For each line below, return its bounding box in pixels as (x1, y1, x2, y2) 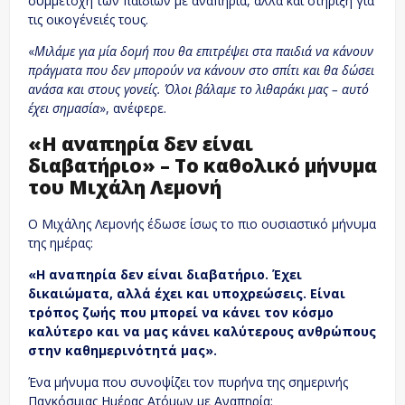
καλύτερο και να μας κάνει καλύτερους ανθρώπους (28, 322, 376, 340)
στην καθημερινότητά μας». (28, 341, 217, 359)
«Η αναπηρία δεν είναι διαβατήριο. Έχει (28, 265, 302, 283)
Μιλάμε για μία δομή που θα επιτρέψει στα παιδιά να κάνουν (34, 42, 373, 61)
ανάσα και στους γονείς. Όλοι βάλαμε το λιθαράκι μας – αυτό (28, 80, 369, 99)
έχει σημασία (28, 99, 99, 118)
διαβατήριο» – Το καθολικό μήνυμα (28, 153, 377, 179)
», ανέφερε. (99, 99, 166, 118)
